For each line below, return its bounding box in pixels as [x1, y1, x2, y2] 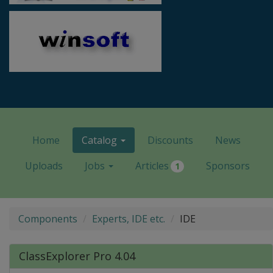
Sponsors [205, 158, 250, 172]
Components [18, 212, 77, 226]
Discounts [147, 133, 193, 147]
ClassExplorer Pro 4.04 [19, 249, 135, 264]
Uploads [24, 158, 63, 172]
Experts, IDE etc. [92, 212, 165, 226]
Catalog [82, 133, 119, 147]
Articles [135, 158, 169, 172]
